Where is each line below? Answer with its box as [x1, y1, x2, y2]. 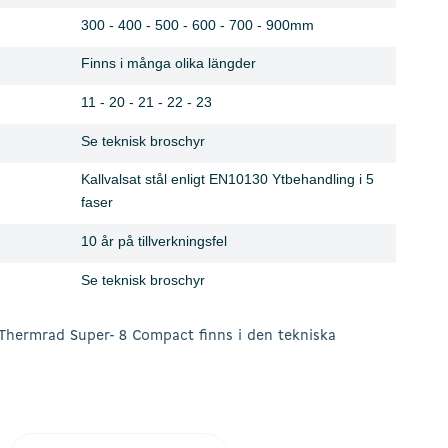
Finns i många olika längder [81, 55, 256, 72]
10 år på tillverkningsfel [81, 232, 227, 249]
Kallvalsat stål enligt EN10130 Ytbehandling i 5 [81, 170, 374, 187]
